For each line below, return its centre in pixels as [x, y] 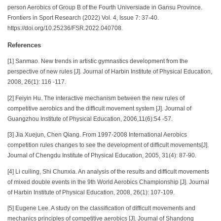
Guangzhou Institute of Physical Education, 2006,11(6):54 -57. [91, 119]
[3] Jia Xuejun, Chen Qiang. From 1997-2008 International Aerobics [97, 135]
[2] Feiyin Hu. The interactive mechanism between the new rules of [96, 98]
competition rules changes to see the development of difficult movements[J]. [108, 145]
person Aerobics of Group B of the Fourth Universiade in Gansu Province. [105, 7]
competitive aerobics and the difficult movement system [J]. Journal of [99, 108]
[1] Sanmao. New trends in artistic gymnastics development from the [98, 61]
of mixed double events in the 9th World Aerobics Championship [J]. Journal [108, 182]
